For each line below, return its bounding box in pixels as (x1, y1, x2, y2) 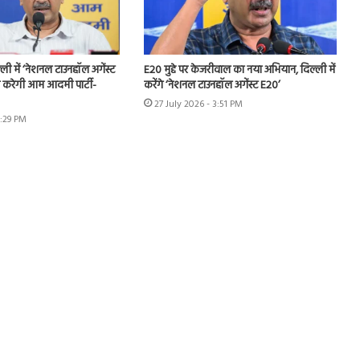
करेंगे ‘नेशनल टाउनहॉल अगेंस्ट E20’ (143, 76, 280, 96)
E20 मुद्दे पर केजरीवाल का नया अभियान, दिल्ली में (143, 61, 335, 80)
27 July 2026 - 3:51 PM (153, 96, 243, 113)
